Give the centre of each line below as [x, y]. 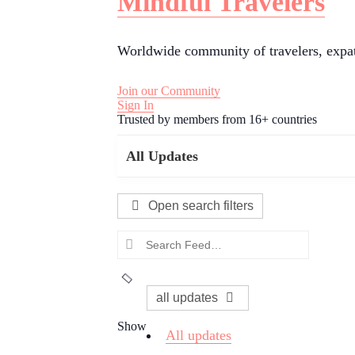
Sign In [136, 105]
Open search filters [200, 206]
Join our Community [169, 91]
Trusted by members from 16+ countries [217, 120]
